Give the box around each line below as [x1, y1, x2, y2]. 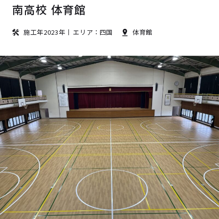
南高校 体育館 [12, 1, 87, 18]
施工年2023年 [23, 27, 66, 37]
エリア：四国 [73, 27, 113, 37]
